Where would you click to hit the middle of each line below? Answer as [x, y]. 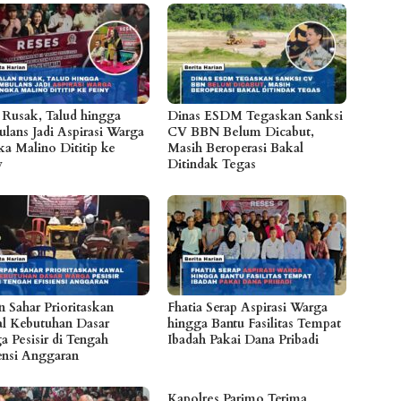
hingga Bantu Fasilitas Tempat [255, 324]
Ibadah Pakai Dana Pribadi [243, 340]
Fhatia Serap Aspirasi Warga [248, 308]
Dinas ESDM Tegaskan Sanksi [256, 116]
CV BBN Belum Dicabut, [241, 132]
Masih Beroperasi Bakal [236, 149]
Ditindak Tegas [212, 165]
